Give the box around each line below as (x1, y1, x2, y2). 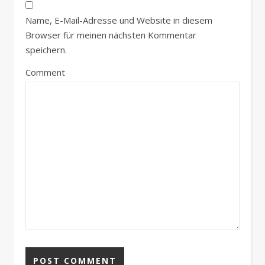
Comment (25, 66, 65, 79)
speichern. (25, 44, 67, 56)
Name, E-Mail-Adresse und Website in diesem (25, 14, 212, 27)
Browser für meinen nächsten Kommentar (25, 29, 196, 41)
